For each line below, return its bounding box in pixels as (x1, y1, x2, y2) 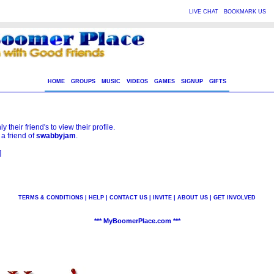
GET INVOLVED (213, 194, 256, 201)
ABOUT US (177, 194, 208, 201)
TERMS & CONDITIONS (18, 194, 83, 201)
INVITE (153, 194, 172, 201)
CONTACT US (109, 194, 147, 201)
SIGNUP (181, 78, 203, 84)
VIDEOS (127, 78, 148, 84)
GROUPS (71, 78, 95, 84)
